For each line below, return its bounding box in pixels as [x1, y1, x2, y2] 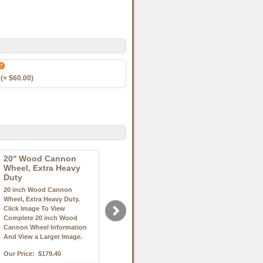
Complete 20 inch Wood [4, 214, 77, 221]
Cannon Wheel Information [4, 224, 87, 231]
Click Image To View [4, 205, 65, 212]
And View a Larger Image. [4, 233, 82, 240]
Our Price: [4, 250, 35, 257]
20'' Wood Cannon [4, 154, 76, 163]
